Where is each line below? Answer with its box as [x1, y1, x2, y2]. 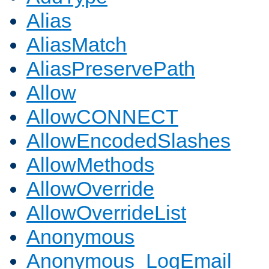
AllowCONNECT [26, 105, 178, 128]
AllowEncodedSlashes [26, 129, 231, 153]
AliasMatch [26, 33, 127, 56]
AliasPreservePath [26, 57, 195, 80]
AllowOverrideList [26, 201, 186, 225]
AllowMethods [26, 153, 154, 177]
